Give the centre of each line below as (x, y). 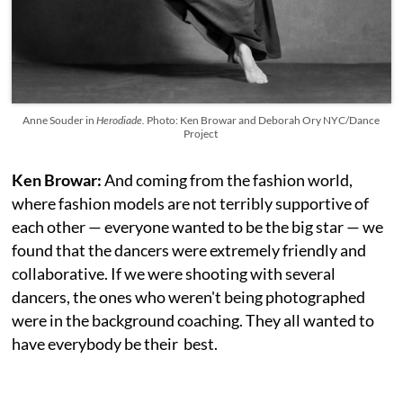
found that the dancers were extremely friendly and (189, 251)
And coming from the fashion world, (228, 180)
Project (201, 134)
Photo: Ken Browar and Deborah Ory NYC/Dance (264, 121)
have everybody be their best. (115, 344)
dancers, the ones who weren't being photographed (189, 297)
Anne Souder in (60, 121)
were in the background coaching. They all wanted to (193, 321)
